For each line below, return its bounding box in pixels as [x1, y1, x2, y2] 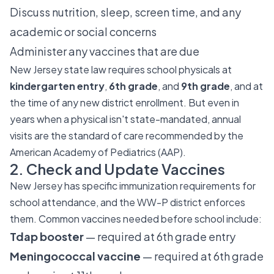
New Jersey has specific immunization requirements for [10, 179, 256, 192]
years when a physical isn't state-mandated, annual [10, 113, 241, 125]
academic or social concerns [10, 24, 157, 39]
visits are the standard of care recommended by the [10, 129, 243, 142]
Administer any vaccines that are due [10, 44, 199, 58]
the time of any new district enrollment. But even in [10, 96, 239, 109]
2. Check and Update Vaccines [10, 160, 225, 178]
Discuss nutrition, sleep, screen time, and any [10, 5, 241, 19]
